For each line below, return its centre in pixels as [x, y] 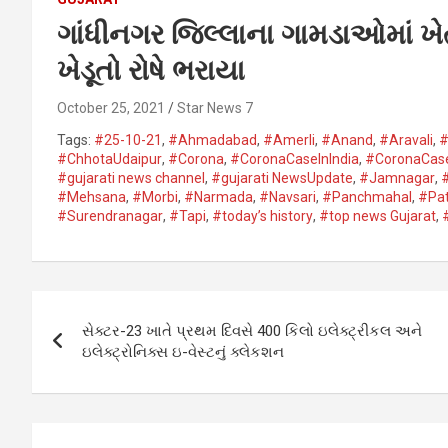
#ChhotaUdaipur [109, 158]
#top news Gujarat [377, 215]
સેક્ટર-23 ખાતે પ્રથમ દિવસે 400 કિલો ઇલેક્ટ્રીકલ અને [252, 330]
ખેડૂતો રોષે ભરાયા [151, 70]
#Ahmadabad [212, 139]
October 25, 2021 [111, 107]
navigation [105, 350]
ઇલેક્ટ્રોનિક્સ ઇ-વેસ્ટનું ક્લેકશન [183, 351]
